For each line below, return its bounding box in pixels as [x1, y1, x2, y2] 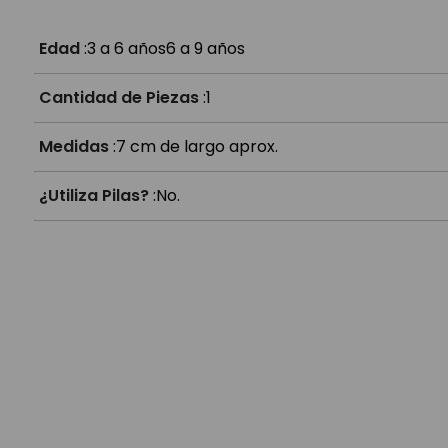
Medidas [38, 135, 109, 158]
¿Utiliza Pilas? [38, 184, 149, 207]
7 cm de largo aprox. [115, 135, 278, 158]
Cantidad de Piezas [38, 86, 199, 109]
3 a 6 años [86, 37, 166, 60]
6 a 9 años [165, 37, 245, 60]
